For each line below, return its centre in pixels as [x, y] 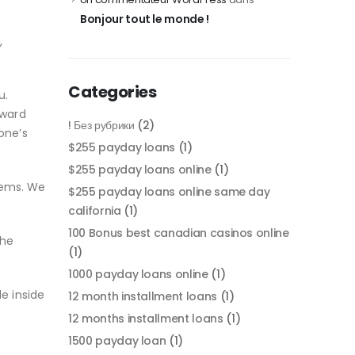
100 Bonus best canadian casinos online [179, 233]
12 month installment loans [143, 297]
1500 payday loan [117, 341]
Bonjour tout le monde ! [145, 19]
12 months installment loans [146, 319]
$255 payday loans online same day [169, 192]
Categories [112, 92]
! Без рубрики [101, 126]
